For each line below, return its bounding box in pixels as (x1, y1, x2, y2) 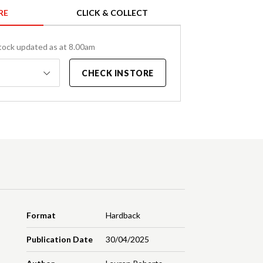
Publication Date (26, 234, 93, 245)
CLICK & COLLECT (76, 8, 148, 18)
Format (26, 210, 56, 221)
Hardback (105, 210, 140, 221)
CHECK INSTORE (82, 68, 154, 79)
